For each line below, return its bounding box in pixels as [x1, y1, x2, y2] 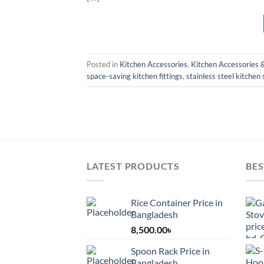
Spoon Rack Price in [131, 245, 210, 256]
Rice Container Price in [131, 196, 223, 208]
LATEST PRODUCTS [87, 160, 180, 172]
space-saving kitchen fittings [87, 71, 183, 81]
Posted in [87, 59, 120, 69]
